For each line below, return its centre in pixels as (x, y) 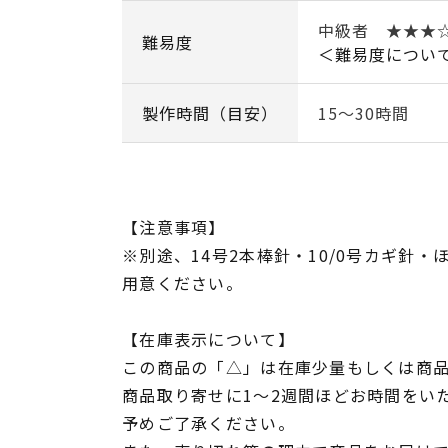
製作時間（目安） (210, 112)
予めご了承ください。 (208, 422)
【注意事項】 (174, 226)
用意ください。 (182, 282)
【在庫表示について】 (208, 338)
